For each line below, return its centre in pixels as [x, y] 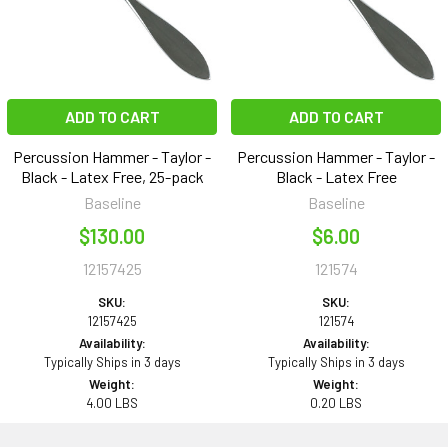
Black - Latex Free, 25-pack [112, 177]
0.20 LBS [336, 403]
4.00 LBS [112, 403]
